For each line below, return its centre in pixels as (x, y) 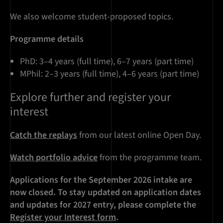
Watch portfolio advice (54, 158)
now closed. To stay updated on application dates (106, 193)
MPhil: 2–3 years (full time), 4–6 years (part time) (110, 74)
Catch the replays (44, 135)
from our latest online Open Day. (139, 135)
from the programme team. (150, 158)
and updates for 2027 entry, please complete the (103, 205)
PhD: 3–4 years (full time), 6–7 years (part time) (107, 62)
